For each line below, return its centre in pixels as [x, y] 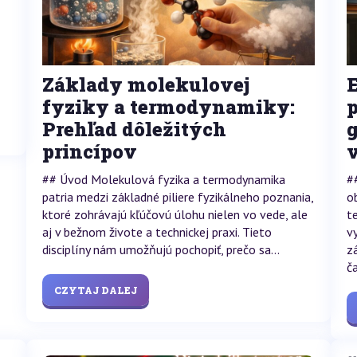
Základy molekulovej [145, 84]
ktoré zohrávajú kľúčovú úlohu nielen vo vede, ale [175, 214]
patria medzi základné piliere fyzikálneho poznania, [177, 197]
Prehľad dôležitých [134, 129]
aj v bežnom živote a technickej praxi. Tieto [157, 232]
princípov [89, 151]
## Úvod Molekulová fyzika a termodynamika [163, 179]
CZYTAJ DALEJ [95, 290]
